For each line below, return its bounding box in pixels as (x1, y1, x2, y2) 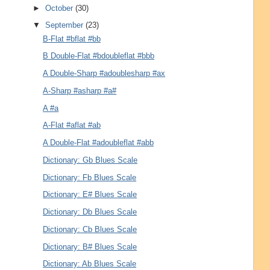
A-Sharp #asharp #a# (43, 86, 117, 95)
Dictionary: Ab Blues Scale (43, 259, 137, 269)
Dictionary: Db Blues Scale (43, 207, 137, 217)
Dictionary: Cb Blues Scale (43, 224, 137, 234)
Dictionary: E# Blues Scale (43, 190, 137, 199)
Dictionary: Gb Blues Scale (43, 155, 138, 165)
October (45, 3, 76, 13)
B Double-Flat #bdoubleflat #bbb (43, 51, 155, 61)
